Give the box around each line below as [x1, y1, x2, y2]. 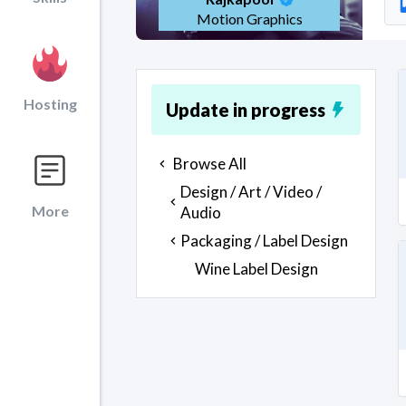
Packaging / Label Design [180, 231, 348, 250]
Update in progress [166, 99, 325, 121]
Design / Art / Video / [179, 182, 322, 201]
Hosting [23, 95, 77, 112]
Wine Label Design [195, 259, 318, 278]
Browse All [173, 154, 246, 173]
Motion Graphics [196, 10, 303, 27]
